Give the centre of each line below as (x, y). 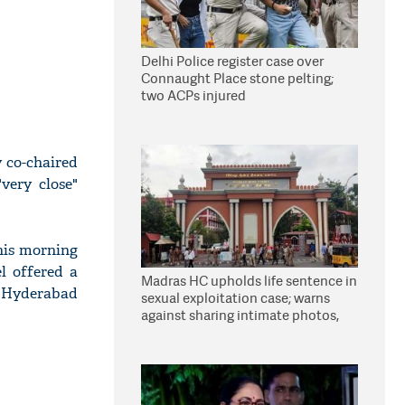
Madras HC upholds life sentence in (249, 281)
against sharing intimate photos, (240, 315)
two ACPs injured (193, 95)
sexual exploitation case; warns (235, 298)
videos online (182, 332)
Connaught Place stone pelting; (237, 78)
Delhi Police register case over (232, 61)
